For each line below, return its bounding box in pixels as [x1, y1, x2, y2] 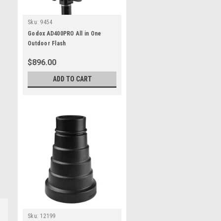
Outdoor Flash [28, 40, 66, 47]
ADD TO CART [52, 75, 92, 83]
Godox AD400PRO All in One [28, 30, 102, 37]
